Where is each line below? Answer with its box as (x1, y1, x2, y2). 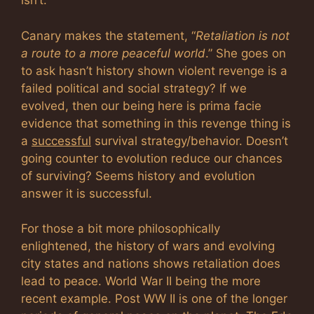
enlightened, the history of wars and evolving (21, 239, 275, 253)
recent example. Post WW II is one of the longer (21, 292, 287, 306)
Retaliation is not (196, 28, 289, 43)
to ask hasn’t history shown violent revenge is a (21, 63, 287, 78)
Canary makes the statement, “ (21, 28, 196, 43)
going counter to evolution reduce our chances (21, 151, 282, 165)
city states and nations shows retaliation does (21, 257, 280, 271)
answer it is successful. (21, 186, 152, 200)
